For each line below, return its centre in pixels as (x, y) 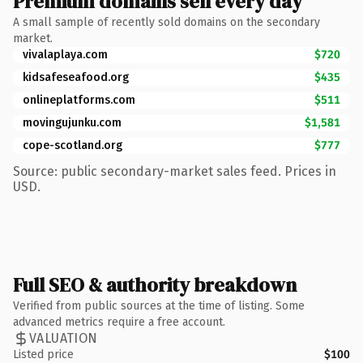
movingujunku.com (72, 122)
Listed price (43, 354)
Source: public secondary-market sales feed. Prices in (175, 171)
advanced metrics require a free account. (119, 322)
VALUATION (64, 338)
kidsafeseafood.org (76, 77)
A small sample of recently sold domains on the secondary (167, 22)
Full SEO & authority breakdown (155, 284)
